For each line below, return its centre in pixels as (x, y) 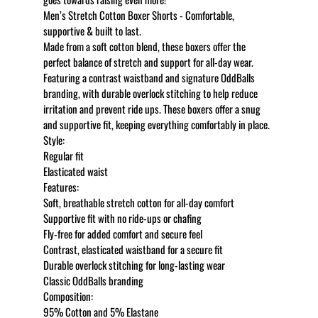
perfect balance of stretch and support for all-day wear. (148, 62)
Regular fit (63, 155)
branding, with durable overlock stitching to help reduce (150, 93)
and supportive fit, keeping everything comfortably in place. (156, 124)
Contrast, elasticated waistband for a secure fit (133, 249)
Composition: (68, 296)
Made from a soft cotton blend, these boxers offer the (144, 46)
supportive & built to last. (92, 31)
